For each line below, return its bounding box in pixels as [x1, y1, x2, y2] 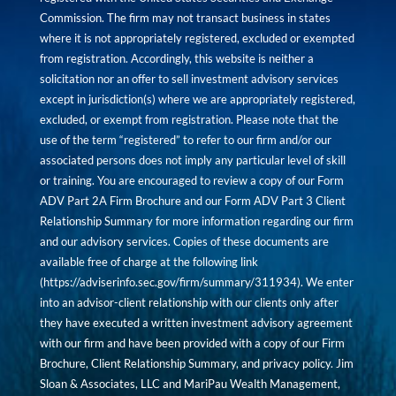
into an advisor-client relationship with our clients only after [39, 295, 339, 309]
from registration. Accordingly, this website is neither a [39, 51, 314, 65]
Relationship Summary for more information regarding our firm [39, 214, 354, 228]
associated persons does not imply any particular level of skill [39, 153, 346, 167]
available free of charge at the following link [39, 255, 258, 269]
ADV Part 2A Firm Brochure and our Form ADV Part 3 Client [39, 194, 346, 208]
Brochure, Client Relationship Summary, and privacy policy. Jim [39, 356, 354, 370]
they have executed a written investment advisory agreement [39, 316, 353, 330]
